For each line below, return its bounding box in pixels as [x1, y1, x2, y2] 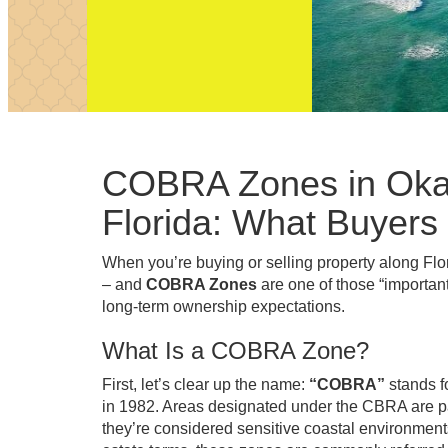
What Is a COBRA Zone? [102, 337, 369, 364]
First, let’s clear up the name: [102, 376, 309, 393]
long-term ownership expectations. [102, 298, 345, 315]
